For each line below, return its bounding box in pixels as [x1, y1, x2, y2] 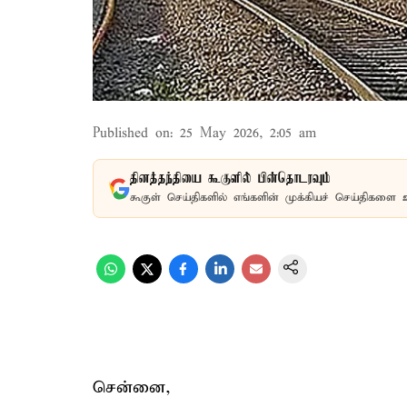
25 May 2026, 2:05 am [180, 125, 316, 142]
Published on [93, 125, 170, 142]
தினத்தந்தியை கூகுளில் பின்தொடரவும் [130, 171, 331, 187]
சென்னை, [93, 377, 171, 398]
